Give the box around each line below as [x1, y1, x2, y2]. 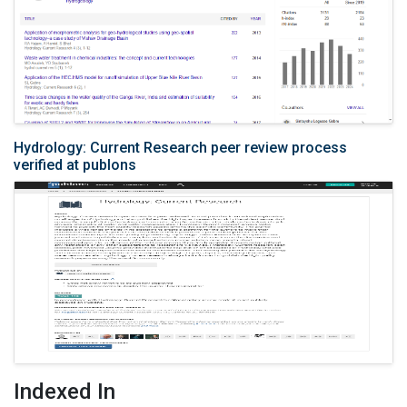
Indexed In [14, 379, 115, 404]
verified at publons [14, 156, 136, 174]
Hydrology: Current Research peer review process [14, 139, 347, 156]
